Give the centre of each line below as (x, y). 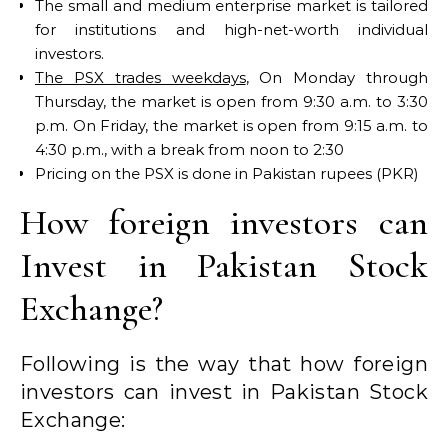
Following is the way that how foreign (224, 363)
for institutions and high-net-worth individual (231, 29)
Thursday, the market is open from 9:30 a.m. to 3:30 (231, 101)
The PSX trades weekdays (140, 77)
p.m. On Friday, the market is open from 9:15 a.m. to (231, 125)
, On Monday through (336, 77)
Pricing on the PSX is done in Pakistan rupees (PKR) (227, 173)
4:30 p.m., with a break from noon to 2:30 (189, 149)
